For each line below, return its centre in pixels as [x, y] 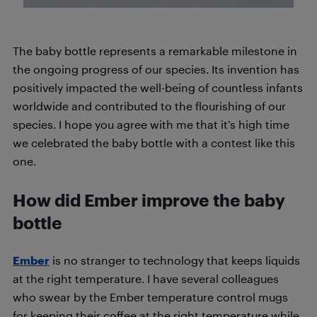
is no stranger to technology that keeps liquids [175, 260]
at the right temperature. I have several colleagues [146, 278]
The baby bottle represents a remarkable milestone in [155, 50]
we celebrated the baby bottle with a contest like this [154, 142]
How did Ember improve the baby [149, 200]
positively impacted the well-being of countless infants [158, 87]
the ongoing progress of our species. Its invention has [156, 69]
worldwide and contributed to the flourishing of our [149, 105]
